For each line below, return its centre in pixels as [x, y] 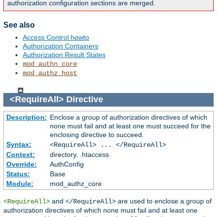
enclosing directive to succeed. [97, 134]
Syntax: [19, 144]
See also [19, 25]
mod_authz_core [76, 183]
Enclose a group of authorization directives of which [128, 117]
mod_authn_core [50, 64]
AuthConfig [67, 164]
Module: [20, 183]
